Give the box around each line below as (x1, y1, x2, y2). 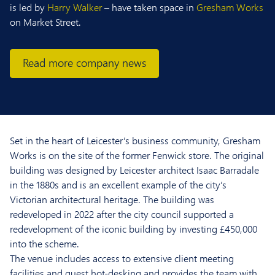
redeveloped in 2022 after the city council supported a (10, 207, 234, 221)
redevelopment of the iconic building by (10, 222, 179, 236)
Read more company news (23, 55, 146, 71)
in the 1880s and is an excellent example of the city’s (10, 178, 227, 192)
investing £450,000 (179, 222, 257, 236)
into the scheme (10, 237, 77, 250)
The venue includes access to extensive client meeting (10, 252, 234, 265)
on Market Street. (10, 15, 81, 29)
